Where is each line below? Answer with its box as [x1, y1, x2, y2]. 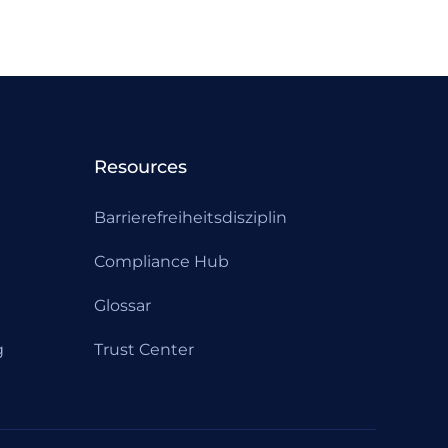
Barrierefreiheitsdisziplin [94, 208, 287, 227]
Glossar [94, 296, 151, 315]
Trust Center [94, 340, 194, 359]
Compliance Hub [94, 252, 229, 271]
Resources [94, 156, 187, 178]
